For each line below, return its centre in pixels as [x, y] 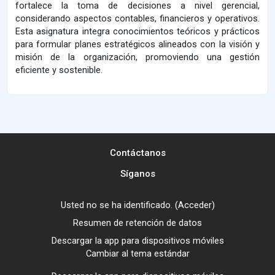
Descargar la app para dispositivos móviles [137, 241]
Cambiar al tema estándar [137, 254]
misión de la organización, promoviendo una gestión [137, 57]
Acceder [195, 205]
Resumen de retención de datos [137, 223]
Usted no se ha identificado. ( [119, 205]
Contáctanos [137, 153]
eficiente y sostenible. [59, 70]
